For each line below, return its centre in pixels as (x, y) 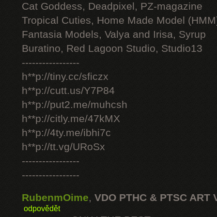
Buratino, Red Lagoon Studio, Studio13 (112, 48)
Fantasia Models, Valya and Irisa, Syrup (114, 34)
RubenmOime (55, 198)
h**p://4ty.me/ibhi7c (66, 133)
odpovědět (42, 208)
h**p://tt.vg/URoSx (63, 147)
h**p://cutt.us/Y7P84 (68, 91)
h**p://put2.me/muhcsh (75, 105)
